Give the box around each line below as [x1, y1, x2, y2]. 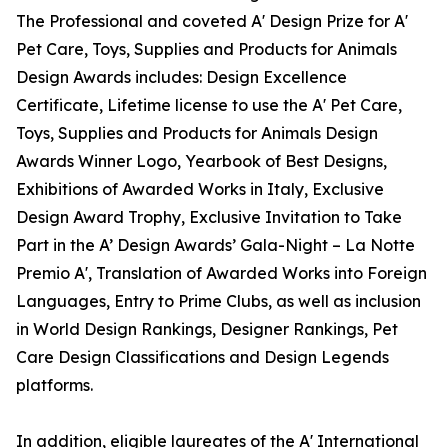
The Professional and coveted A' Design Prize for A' [16, 11, 408, 32]
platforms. [16, 375, 93, 396]
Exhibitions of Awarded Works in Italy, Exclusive [16, 179, 384, 200]
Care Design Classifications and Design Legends [16, 347, 389, 368]
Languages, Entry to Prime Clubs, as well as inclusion [16, 291, 421, 312]
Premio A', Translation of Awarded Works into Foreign [16, 263, 427, 284]
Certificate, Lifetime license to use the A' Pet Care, [16, 95, 402, 116]
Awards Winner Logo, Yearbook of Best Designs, [16, 151, 387, 172]
